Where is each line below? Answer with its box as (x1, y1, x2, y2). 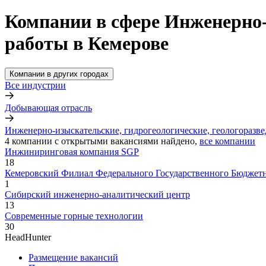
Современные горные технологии (5, 210, 143, 221)
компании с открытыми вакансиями (12, 135, 159, 146)
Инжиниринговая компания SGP (5, 146, 139, 157)
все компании (199, 135, 255, 146)
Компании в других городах (9, 69, 109, 78)
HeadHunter (5, 232, 51, 242)
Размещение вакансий (28, 252, 118, 262)
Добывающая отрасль (5, 102, 92, 113)
